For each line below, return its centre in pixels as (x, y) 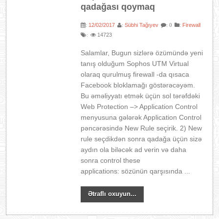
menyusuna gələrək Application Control (141, 117)
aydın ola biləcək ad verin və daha (134, 150)
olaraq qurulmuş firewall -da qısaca (135, 74)
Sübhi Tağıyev (142, 25)
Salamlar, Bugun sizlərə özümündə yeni (142, 53)
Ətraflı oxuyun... (112, 194)
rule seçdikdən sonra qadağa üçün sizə (142, 139)
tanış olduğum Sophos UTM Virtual (135, 64)
